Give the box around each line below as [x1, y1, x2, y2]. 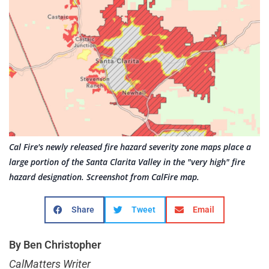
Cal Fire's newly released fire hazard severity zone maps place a [9, 141, 251, 153]
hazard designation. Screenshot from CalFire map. [9, 171, 199, 183]
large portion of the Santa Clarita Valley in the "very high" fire [9, 156, 245, 168]
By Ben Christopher [9, 238, 101, 252]
